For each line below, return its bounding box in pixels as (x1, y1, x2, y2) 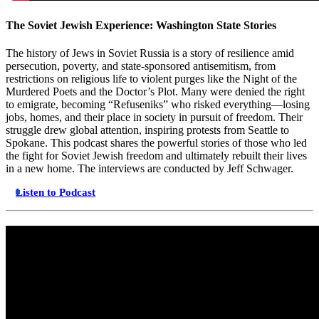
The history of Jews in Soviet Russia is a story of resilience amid (6, 46, 294, 59)
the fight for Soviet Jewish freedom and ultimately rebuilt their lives (6, 149, 307, 162)
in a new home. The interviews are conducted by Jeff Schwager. (6, 162, 296, 174)
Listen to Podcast (16, 186, 95, 198)
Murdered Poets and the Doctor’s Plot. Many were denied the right (6, 85, 305, 98)
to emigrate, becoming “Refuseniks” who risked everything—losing (6, 98, 310, 110)
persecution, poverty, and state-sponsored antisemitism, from (6, 59, 276, 72)
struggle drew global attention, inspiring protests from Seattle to (6, 123, 289, 136)
